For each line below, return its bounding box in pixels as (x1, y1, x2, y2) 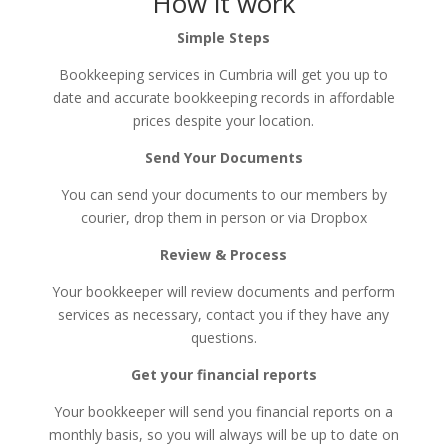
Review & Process (160, 244, 288, 264)
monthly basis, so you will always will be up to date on (48, 424, 399, 444)
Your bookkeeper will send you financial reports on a (54, 401, 394, 421)
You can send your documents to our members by (60, 184, 387, 204)
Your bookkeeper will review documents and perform (52, 281, 396, 301)
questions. (190, 327, 257, 347)
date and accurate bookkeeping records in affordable (52, 87, 395, 107)
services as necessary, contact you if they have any (58, 304, 390, 324)
